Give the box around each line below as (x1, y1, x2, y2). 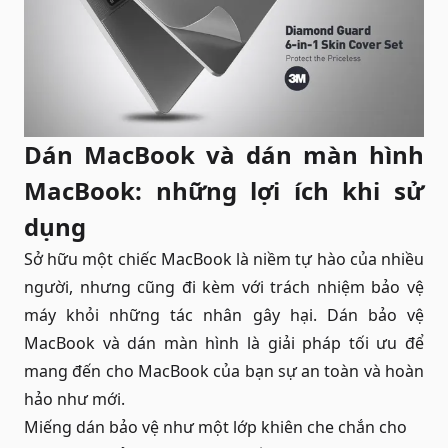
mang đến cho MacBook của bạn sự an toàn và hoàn (24, 360, 424, 383)
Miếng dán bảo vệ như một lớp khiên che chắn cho (24, 416, 407, 439)
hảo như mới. (24, 388, 125, 411)
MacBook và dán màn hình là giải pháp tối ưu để (24, 332, 424, 355)
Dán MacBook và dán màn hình (24, 138, 424, 172)
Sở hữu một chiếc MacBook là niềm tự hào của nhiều (24, 248, 424, 271)
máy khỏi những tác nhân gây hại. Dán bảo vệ (24, 304, 424, 327)
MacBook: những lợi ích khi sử (24, 174, 424, 208)
